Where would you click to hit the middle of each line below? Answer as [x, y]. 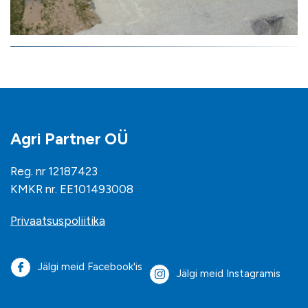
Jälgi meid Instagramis [229, 274]
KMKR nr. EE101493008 [72, 189]
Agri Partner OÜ [69, 139]
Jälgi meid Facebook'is [90, 267]
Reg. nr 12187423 [54, 171]
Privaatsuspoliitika [58, 220]
